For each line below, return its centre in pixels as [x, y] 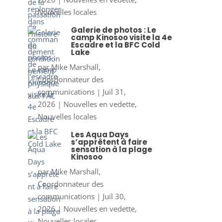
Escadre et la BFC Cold [115, 45]
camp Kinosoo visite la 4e [121, 38]
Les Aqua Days [100, 135]
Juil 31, [114, 92]
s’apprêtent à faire [109, 142]
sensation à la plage [111, 150]
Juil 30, [114, 196]
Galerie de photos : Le [113, 30]
